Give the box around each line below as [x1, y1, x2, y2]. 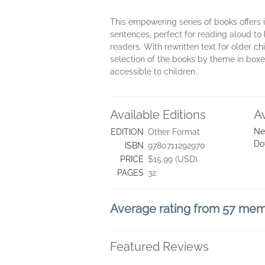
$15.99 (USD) [148, 154, 198, 164]
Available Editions [110, 108, 206, 122]
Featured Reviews [110, 240, 209, 254]
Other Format [148, 127, 200, 137]
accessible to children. [110, 67, 197, 76]
